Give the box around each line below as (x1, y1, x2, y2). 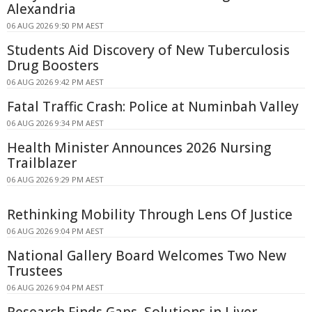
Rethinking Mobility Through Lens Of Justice (7, 205, 292, 224)
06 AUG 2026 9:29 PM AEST (7, 174, 104, 185)
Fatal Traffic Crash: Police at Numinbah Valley (7, 97, 299, 116)
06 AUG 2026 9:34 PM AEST (7, 118, 104, 129)
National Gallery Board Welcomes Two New (7, 247, 286, 265)
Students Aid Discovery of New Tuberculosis (7, 41, 290, 60)
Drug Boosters (7, 56, 99, 75)
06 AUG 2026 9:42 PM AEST (7, 77, 104, 88)
